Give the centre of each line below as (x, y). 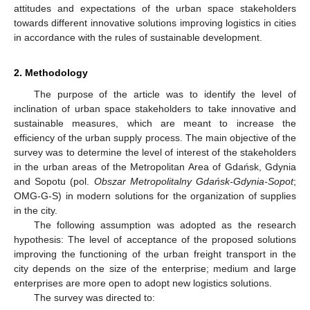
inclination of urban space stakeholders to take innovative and (155, 108)
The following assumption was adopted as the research (165, 225)
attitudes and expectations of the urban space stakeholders (155, 8)
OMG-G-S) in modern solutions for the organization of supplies (155, 195)
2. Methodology (51, 72)
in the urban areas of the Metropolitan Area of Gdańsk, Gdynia (155, 166)
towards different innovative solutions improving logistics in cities (155, 22)
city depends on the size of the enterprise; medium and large (155, 268)
